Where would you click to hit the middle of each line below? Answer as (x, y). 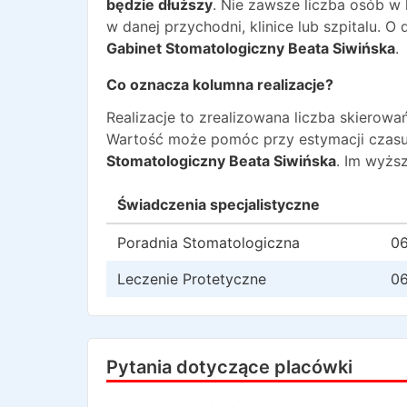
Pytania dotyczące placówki (229, 367)
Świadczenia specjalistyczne (218, 204)
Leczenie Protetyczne (192, 279)
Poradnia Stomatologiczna (208, 243)
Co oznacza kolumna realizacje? (220, 84)
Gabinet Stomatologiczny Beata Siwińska (251, 48)
